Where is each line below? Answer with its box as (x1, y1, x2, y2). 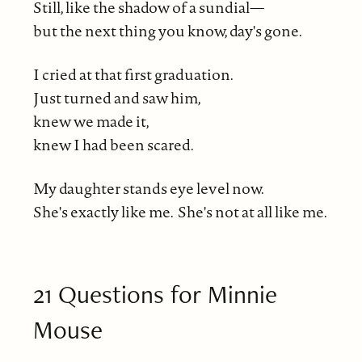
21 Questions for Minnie (32, 276, 277, 310)
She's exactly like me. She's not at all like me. (32, 200, 327, 222)
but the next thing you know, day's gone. (32, 19, 302, 41)
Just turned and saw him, (32, 86, 201, 108)
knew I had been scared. (32, 133, 194, 155)
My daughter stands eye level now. (32, 177, 264, 199)
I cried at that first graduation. (32, 63, 234, 85)
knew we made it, (32, 110, 149, 132)
